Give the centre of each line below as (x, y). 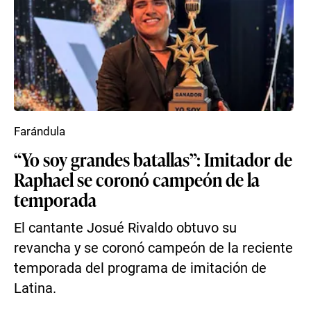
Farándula (40, 131)
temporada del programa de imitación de (140, 268)
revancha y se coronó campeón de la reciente (153, 248)
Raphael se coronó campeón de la (137, 179)
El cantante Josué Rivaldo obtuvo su (125, 228)
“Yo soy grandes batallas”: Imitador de (153, 159)
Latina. (35, 288)
